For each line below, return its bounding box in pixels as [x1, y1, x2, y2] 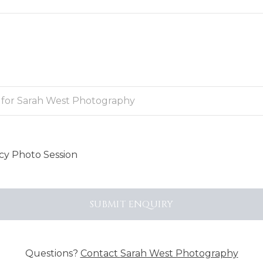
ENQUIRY [128, 198, 174, 211]
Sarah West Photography [120, 248, 238, 259]
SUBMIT [89, 198, 129, 211]
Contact [80, 248, 120, 259]
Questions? [25, 248, 80, 259]
